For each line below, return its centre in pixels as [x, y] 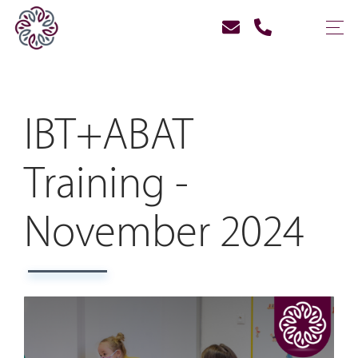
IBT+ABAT [109, 136]
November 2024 [164, 233]
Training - [106, 185]
